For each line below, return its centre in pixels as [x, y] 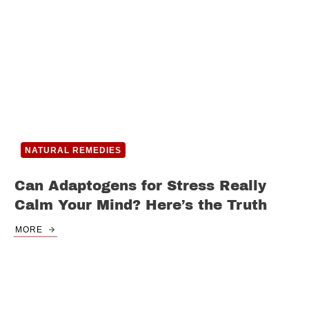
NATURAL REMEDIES [73, 151]
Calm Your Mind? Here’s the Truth [141, 205]
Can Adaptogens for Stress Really [140, 186]
